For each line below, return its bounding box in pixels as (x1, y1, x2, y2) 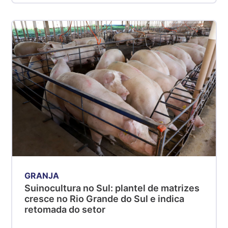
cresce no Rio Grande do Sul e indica (24, 193, 185, 204)
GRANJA (24, 170, 60, 181)
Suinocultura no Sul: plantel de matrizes (24, 183, 200, 193)
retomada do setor (24, 204, 106, 215)
